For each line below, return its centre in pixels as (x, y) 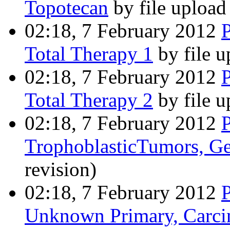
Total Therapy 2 (89, 100)
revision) (61, 169)
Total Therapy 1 (89, 54)
